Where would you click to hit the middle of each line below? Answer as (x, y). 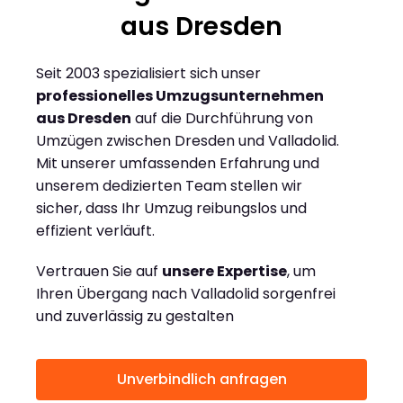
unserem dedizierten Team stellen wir (169, 186)
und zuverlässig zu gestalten (135, 317)
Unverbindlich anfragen (201, 380)
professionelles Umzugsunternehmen (180, 96)
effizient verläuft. (95, 231)
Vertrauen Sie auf (99, 272)
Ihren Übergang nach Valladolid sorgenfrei (186, 294)
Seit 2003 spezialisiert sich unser (148, 74)
